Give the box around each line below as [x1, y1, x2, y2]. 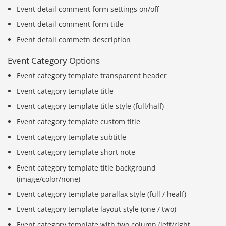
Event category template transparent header [17, 71, 167, 81]
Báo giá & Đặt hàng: [145, 190, 212, 200]
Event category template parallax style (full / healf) [17, 189, 187, 199]
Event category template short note [17, 147, 136, 157]
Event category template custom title [17, 117, 141, 127]
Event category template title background [17, 162, 156, 173]
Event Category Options [8, 54, 100, 66]
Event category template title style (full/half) [17, 101, 164, 111]
